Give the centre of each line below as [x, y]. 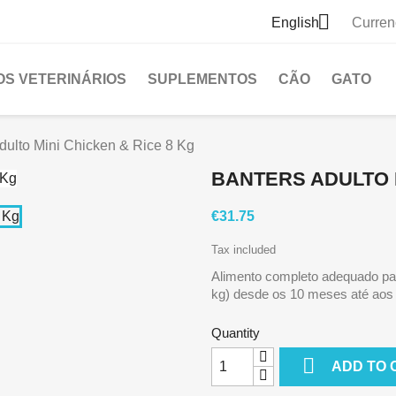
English [295, 23]
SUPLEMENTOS [202, 79]
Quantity [236, 333]
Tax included [244, 250]
